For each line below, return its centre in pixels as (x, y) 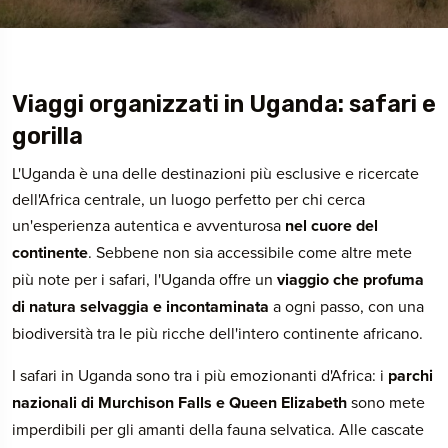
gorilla (47, 136)
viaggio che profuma (348, 279)
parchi (410, 375)
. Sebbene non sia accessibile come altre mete (250, 252)
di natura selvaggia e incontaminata (140, 306)
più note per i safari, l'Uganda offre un (142, 279)
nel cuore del (331, 225)
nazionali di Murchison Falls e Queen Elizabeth (179, 402)
